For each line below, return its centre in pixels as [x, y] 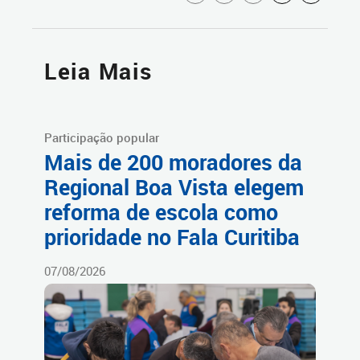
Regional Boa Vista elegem [174, 187]
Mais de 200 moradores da [173, 162]
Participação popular [102, 137]
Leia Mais [98, 71]
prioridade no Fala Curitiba [172, 237]
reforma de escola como [161, 212]
